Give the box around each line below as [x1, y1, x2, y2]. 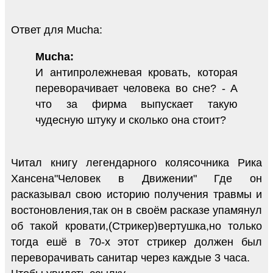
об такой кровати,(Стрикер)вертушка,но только [11, 219, 262, 232]
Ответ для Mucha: [11, 23, 102, 36]
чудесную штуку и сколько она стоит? [35, 113, 226, 126]
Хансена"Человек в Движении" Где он [11, 172, 262, 185]
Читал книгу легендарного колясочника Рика [11, 156, 262, 169]
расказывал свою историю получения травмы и [11, 188, 262, 200]
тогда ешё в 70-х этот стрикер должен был [11, 235, 262, 248]
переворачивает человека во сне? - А [35, 82, 238, 94]
